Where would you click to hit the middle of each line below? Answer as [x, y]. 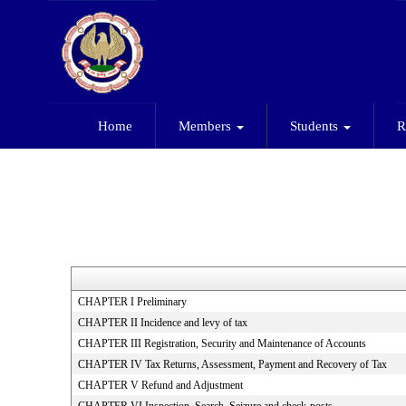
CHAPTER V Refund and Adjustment [160, 385]
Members [207, 126]
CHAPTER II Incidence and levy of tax [162, 323]
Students [316, 126]
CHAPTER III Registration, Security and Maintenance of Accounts [222, 343]
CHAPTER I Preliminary [132, 302]
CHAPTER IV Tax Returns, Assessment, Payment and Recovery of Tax [232, 364]
